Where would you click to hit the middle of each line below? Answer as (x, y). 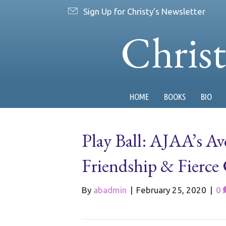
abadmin (110, 190)
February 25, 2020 (171, 190)
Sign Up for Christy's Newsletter (144, 11)
